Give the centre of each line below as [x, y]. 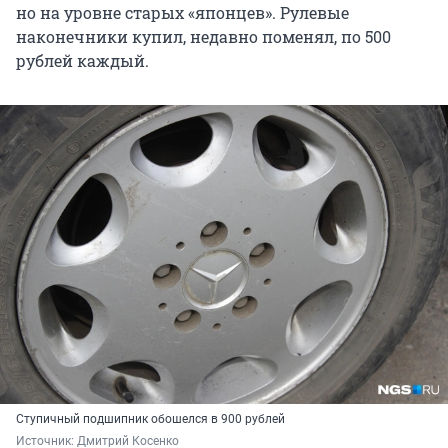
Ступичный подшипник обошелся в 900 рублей [150, 419]
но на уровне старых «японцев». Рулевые [182, 13]
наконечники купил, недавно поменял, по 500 [203, 37]
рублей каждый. [82, 61]
